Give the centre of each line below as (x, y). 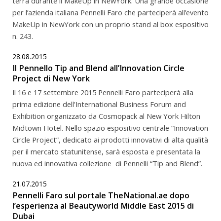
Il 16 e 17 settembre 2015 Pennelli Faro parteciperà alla (103, 92)
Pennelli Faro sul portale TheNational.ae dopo (101, 195)
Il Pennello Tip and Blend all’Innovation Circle (98, 68)
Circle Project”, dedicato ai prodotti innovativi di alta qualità (110, 139)
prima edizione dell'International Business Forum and (99, 104)
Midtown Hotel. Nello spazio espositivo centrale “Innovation (110, 128)
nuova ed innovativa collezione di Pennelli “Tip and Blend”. (107, 163)
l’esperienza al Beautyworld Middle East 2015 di (103, 205)
